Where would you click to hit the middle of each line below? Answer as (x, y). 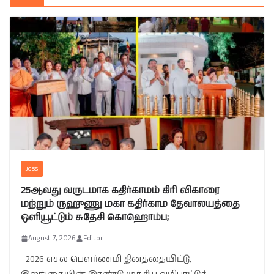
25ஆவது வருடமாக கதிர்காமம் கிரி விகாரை (120, 191)
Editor (93, 239)
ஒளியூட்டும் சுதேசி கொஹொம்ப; (95, 218)
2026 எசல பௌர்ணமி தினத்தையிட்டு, (106, 260)
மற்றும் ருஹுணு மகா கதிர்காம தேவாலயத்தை (130, 204)
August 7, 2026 (52, 239)
